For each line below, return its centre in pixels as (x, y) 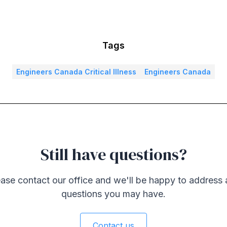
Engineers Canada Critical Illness (76, 72)
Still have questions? (113, 155)
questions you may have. (113, 194)
